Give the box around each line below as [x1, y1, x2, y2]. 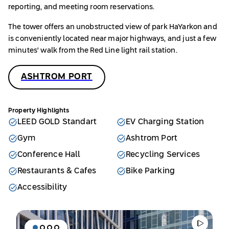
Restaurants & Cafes [17, 167, 97, 175]
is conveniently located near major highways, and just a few [8, 35, 216, 43]
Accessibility [17, 184, 67, 192]
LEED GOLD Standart [17, 118, 97, 126]
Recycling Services [126, 151, 200, 159]
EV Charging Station [126, 118, 204, 126]
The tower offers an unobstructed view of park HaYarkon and [8, 24, 217, 31]
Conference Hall [17, 151, 81, 159]
